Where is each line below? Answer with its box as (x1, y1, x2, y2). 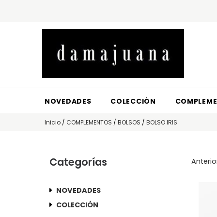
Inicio (45, 118, 61, 126)
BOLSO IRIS (146, 118, 177, 126)
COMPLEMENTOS (66, 118, 112, 126)
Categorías (49, 155, 107, 169)
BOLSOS (118, 118, 140, 126)
